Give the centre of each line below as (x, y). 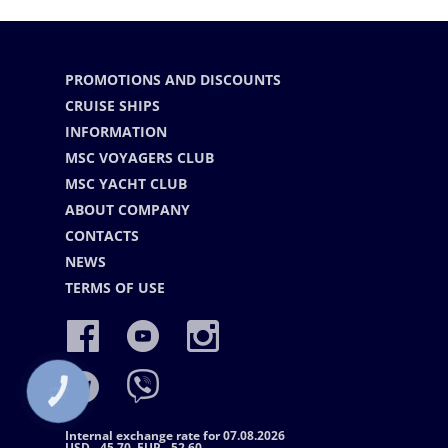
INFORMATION (116, 131)
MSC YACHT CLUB (126, 183)
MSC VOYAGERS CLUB (139, 157)
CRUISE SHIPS (112, 105)
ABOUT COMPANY (127, 209)
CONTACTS (102, 235)
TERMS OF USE (115, 287)
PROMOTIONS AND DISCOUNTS (173, 79)
